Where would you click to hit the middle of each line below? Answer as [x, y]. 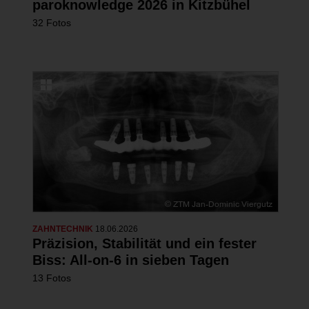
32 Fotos [51, 22]
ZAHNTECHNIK [63, 229]
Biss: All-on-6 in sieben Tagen [130, 260]
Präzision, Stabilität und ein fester [144, 243]
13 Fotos [51, 278]
